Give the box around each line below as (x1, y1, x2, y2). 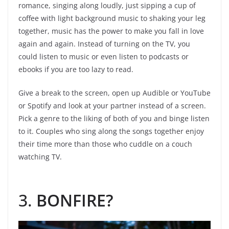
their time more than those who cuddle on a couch (18, 139, 192, 149)
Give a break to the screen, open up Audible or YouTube (18, 88, 211, 98)
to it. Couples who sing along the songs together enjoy (18, 126, 204, 136)
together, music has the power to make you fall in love (18, 26, 204, 36)
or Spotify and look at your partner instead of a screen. (18, 101, 206, 111)
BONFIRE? (36, 189, 113, 212)
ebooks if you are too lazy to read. (18, 64, 133, 75)
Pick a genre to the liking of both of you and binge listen (18, 113, 210, 124)
